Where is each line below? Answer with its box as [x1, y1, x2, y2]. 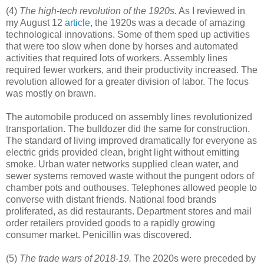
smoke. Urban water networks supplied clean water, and [6, 159, 239, 169]
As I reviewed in [177, 6, 245, 16]
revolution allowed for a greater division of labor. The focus [6, 77, 249, 87]
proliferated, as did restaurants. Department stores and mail [6, 206, 252, 216]
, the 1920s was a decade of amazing [90, 18, 245, 28]
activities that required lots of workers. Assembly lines [6, 53, 227, 63]
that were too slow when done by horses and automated [6, 41, 238, 51]
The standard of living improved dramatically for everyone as [6, 136, 257, 146]
